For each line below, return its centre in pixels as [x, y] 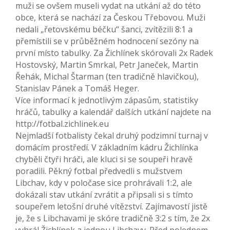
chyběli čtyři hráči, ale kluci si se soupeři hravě [104, 159]
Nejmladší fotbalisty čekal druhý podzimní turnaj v [112, 136]
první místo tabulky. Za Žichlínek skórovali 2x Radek [114, 53]
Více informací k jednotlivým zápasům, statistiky [107, 100]
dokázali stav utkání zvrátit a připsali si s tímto [104, 195]
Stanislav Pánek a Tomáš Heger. [77, 89]
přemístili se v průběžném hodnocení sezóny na [107, 41]
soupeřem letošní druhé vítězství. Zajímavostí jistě [111, 207]
